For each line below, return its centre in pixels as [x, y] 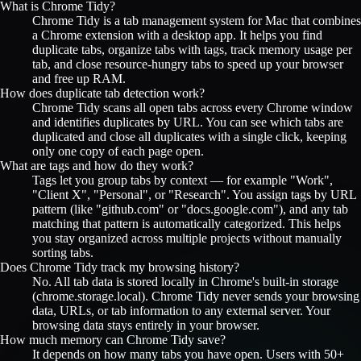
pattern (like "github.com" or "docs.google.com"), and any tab [190, 209]
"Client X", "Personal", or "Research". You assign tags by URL [194, 194]
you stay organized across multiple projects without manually [187, 238]
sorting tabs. [63, 252]
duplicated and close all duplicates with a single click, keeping [189, 136]
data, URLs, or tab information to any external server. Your [181, 310]
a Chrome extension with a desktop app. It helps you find [177, 35]
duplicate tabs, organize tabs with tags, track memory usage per [192, 49]
